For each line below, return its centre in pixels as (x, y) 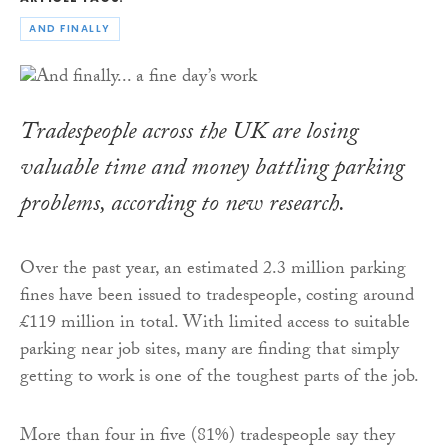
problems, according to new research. (182, 206)
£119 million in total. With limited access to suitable (215, 324)
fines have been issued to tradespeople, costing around (217, 297)
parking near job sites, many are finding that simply (209, 351)
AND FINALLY (70, 29)
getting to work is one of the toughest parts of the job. (219, 378)
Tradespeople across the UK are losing (189, 134)
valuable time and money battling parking (212, 170)
